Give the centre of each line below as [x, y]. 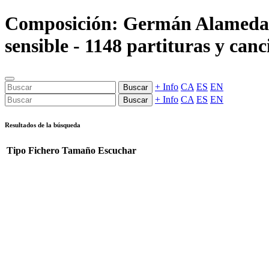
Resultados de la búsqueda [43, 125]
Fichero [44, 150]
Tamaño [79, 150]
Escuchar [117, 150]
